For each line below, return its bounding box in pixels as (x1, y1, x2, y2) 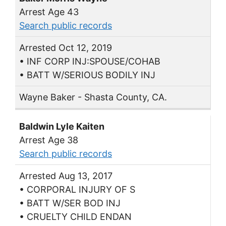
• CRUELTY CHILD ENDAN (19, 211, 132, 222)
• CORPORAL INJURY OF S (19, 184, 135, 195)
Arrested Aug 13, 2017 (19, 171, 112, 181)
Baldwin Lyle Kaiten (19, 121, 104, 132)
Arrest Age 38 (19, 135, 78, 145)
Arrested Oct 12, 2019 (19, 42, 112, 53)
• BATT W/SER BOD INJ (19, 198, 121, 208)
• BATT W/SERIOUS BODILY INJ (19, 70, 155, 81)
